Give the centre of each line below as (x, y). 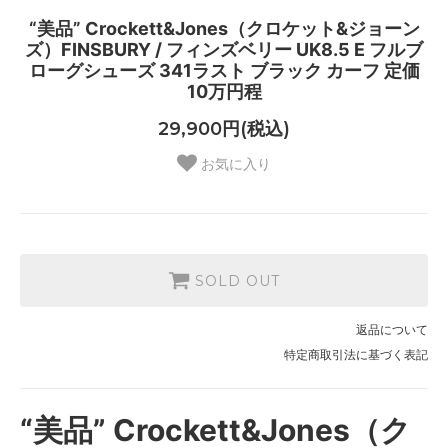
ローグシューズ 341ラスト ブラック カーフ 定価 (224, 71)
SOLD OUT (237, 281)
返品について (392, 330)
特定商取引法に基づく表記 (356, 355)
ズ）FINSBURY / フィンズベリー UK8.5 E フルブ (224, 50)
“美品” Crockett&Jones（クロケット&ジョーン (224, 29)
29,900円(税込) (224, 129)
